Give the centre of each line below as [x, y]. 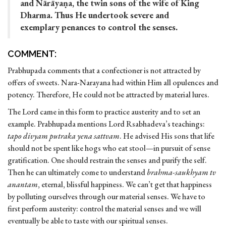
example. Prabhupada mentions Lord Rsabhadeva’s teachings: [106, 124]
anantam [23, 185]
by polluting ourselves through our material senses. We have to [106, 197]
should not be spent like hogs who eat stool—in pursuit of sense [109, 148]
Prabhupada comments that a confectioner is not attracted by [104, 71]
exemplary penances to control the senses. [99, 27]
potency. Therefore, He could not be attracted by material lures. [108, 95]
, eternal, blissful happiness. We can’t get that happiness [125, 185]
